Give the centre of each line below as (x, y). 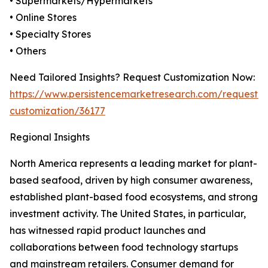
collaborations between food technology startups (124, 247)
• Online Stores (43, 18)
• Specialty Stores (50, 34)
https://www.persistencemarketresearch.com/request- (136, 94)
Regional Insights (50, 137)
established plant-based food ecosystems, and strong (134, 197)
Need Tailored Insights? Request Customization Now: (132, 77)
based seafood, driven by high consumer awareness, (131, 180)
